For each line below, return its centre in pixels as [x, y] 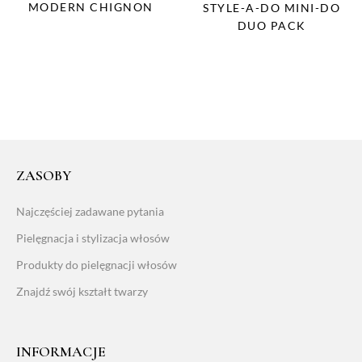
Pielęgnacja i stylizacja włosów [93, 238]
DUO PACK [271, 25]
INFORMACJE [61, 351]
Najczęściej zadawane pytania [90, 211]
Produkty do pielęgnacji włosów [97, 264]
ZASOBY [44, 175]
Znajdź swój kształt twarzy [82, 291]
